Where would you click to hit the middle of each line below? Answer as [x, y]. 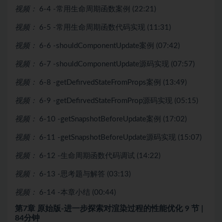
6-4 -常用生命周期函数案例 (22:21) [98, 9]
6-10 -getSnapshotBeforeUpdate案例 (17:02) [113, 119]
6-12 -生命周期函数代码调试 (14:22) [100, 156]
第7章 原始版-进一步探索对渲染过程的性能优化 [100, 208]
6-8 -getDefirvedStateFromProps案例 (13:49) [113, 82]
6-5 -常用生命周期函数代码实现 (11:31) [105, 27]
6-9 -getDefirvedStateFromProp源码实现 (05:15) [119, 101]
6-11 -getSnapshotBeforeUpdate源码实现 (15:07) [120, 137]
